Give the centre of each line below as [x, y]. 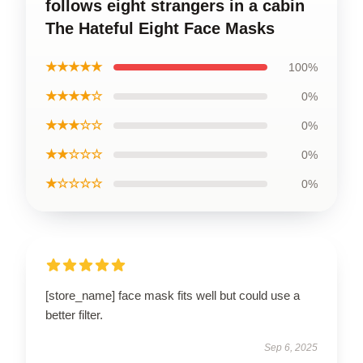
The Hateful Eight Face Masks [160, 28]
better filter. [74, 315]
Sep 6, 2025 [291, 348]
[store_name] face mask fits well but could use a [173, 295]
